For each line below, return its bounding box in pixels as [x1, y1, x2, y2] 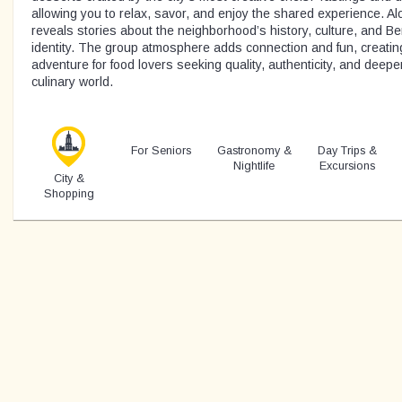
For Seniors [131, 144, 192, 157]
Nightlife [233, 159, 275, 172]
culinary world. [31, 74, 113, 89]
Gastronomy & [216, 144, 292, 157]
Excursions [319, 159, 375, 172]
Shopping [43, 187, 94, 200]
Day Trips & [317, 144, 377, 157]
